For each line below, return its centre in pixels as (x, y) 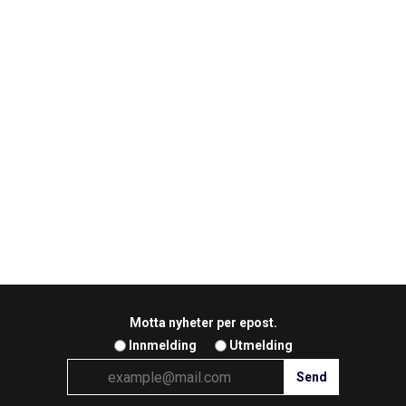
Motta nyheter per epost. (203, 323)
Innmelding (162, 345)
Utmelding (261, 345)
